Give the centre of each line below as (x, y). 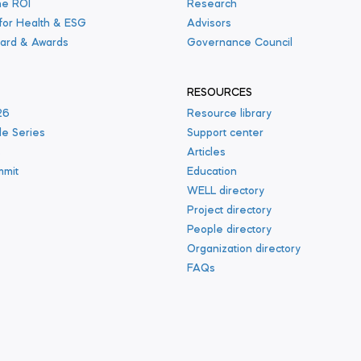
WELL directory (226, 191)
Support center (225, 133)
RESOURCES (220, 93)
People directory (229, 230)
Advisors (209, 23)
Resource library (229, 114)
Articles (206, 152)
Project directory (229, 210)
